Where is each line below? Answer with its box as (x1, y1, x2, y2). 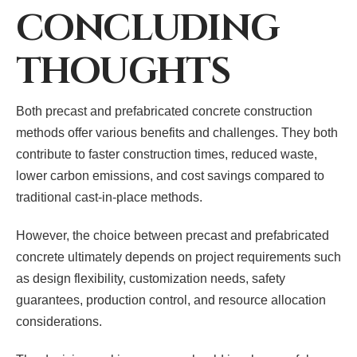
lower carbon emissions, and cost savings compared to (16, 169, 324, 183)
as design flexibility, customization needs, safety (16, 272, 285, 286)
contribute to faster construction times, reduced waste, (16, 147, 317, 162)
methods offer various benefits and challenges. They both (16, 126, 338, 140)
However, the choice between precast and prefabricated (16, 229, 329, 243)
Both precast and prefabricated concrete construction (16, 104, 312, 119)
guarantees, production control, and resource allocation (16, 293, 326, 308)
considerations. (16, 315, 102, 329)
